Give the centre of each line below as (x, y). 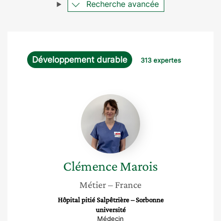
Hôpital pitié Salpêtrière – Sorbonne (110, 200)
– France (125, 184)
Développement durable (80, 60)
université (110, 210)
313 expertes (161, 60)
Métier (93, 184)
